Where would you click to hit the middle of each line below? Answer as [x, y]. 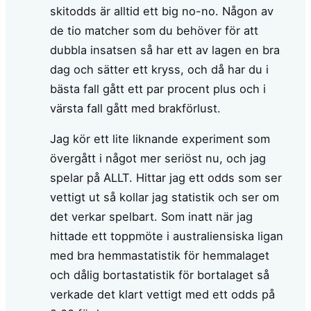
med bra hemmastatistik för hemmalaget [160, 256]
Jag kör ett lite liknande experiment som [160, 139]
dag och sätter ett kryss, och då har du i [159, 70]
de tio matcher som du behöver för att [154, 31]
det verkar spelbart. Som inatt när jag [151, 217]
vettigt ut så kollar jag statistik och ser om [165, 197]
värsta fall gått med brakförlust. [135, 109]
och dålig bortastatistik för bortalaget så [160, 275]
